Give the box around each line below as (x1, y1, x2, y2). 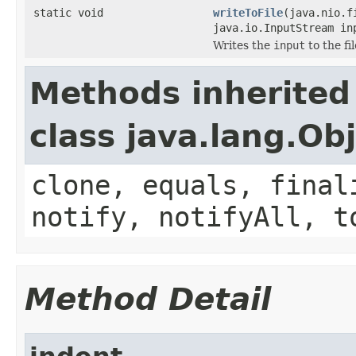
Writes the (213, 38, 273, 52)
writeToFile (213, 6, 283, 19)
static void (33, 6, 103, 19)
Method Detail (25, 281, 271, 317)
